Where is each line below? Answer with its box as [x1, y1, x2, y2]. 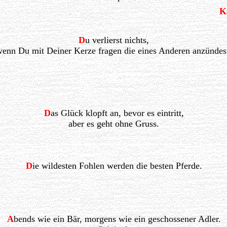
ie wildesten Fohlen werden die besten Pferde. [32, 161, 202, 171]
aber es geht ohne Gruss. [68, 119, 159, 129]
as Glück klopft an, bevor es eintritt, [50, 108, 184, 119]
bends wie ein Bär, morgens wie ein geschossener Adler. [13, 214, 221, 224]
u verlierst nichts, [85, 35, 149, 46]
